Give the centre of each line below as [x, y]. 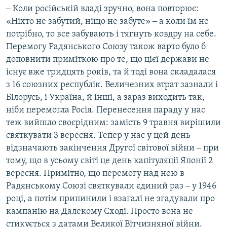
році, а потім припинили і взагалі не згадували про [110, 199]
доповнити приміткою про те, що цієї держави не [108, 60]
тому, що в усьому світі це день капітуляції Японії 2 [109, 161]
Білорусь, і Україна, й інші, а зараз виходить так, [105, 98]
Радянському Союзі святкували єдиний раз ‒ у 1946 [111, 186]
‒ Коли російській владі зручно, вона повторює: [102, 9]
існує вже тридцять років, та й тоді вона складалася [111, 72]
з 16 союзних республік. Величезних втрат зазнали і [112, 85]
